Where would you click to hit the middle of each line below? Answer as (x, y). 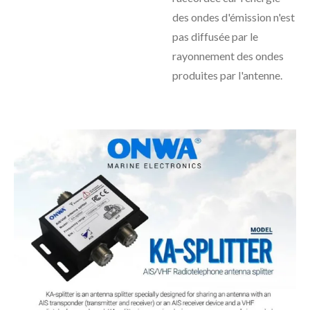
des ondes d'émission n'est (234, 17)
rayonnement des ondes (228, 56)
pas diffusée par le (215, 36)
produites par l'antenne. (227, 75)
